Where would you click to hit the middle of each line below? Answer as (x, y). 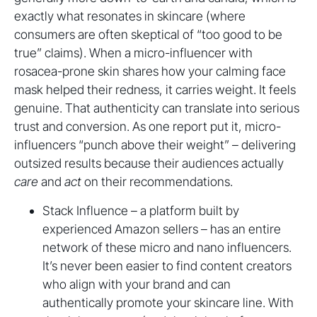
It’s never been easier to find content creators (167, 266)
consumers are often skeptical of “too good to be (148, 34)
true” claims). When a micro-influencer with (133, 53)
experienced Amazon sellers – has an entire (162, 229)
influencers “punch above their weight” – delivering (155, 145)
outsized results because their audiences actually (149, 163)
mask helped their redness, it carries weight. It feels (155, 90)
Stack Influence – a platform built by (141, 211)
